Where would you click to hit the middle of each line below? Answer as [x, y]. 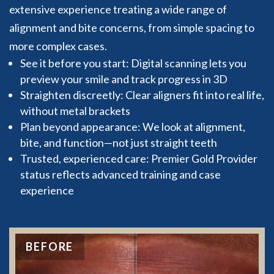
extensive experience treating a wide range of [118, 9]
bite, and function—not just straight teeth [119, 143]
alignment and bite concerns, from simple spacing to [132, 28]
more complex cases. [58, 46]
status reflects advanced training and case [120, 174]
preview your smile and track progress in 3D [124, 79]
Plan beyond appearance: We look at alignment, [133, 127]
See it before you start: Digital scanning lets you [133, 63]
